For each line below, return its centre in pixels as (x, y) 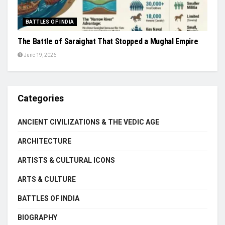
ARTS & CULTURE (47, 179)
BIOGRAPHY (37, 217)
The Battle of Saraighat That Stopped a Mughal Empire (108, 41)
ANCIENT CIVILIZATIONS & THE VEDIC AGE (88, 122)
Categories (41, 98)
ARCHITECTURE (44, 141)
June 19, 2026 (39, 55)
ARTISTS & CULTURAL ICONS (66, 160)
